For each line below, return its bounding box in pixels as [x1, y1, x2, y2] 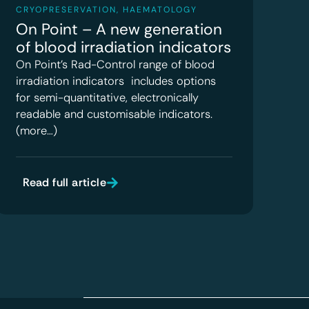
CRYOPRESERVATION [16, 3, 117, 15]
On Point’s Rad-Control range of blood [16, 57, 215, 72]
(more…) [16, 123, 58, 138]
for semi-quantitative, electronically [16, 90, 199, 105]
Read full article [23, 175, 106, 190]
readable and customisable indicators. [16, 106, 213, 121]
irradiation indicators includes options [16, 73, 217, 88]
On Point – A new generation [16, 19, 223, 39]
